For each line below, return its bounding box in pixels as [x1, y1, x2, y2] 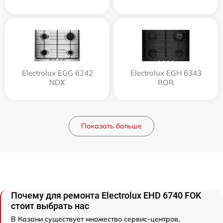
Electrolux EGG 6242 [21, 68, 93, 78]
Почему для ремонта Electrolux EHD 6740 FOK [11, 190, 201, 201]
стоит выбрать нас [11, 200, 89, 211]
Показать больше [81, 121, 142, 130]
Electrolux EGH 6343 [130, 68, 202, 78]
